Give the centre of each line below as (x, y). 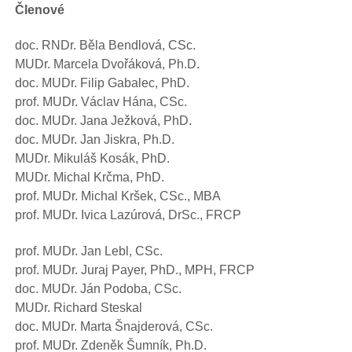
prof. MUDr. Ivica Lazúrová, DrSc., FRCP (128, 215)
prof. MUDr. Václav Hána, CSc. (101, 102)
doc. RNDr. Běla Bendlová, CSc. (105, 45)
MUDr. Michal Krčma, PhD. (90, 177)
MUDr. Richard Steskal (79, 307)
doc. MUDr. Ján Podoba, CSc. (98, 288)
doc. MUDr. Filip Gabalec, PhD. (102, 83)
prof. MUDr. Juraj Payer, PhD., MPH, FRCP (135, 269)
